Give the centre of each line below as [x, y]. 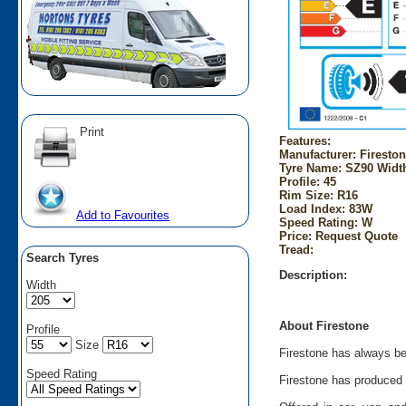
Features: [304, 140]
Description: [313, 275]
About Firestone [324, 326]
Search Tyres [63, 257]
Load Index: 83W [325, 208]
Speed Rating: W [325, 222]
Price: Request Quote [338, 236]
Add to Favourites [123, 215]
